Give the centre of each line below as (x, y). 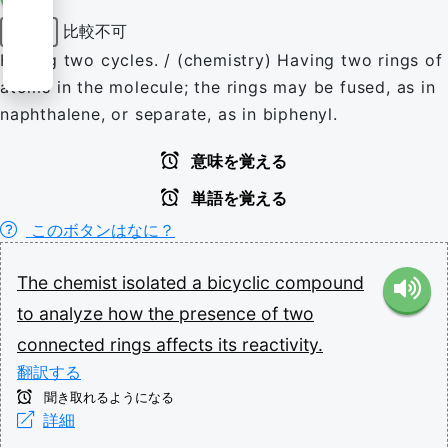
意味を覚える (237, 161)
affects (187, 344)
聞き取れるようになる (107, 397)
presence (220, 313)
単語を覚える (237, 198)
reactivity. (282, 344)
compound (319, 282)
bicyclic (241, 282)
